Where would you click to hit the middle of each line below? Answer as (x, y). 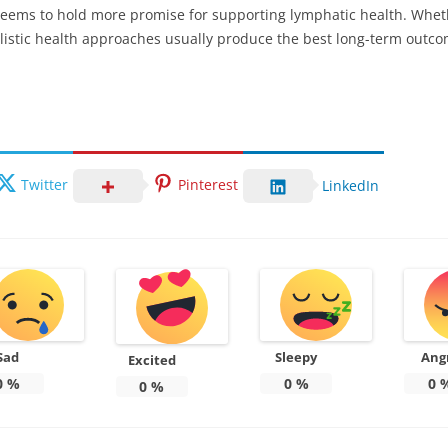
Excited (151, 359)
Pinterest (208, 184)
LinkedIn (350, 185)
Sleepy (296, 357)
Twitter (44, 184)
